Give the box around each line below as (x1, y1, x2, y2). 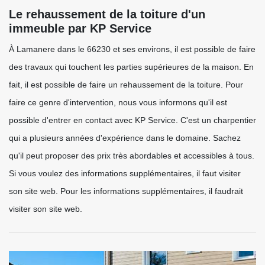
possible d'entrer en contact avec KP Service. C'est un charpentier (9, 115, 256, 125)
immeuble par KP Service (9, 22, 151, 35)
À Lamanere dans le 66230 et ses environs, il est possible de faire (9, 44, 256, 54)
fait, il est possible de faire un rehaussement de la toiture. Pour (9, 80, 243, 89)
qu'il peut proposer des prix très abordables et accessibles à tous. (9, 151, 254, 160)
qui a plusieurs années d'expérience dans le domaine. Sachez (9, 133, 241, 143)
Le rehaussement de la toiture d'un (9, 8, 205, 21)
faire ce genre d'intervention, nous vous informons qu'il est (9, 98, 227, 107)
